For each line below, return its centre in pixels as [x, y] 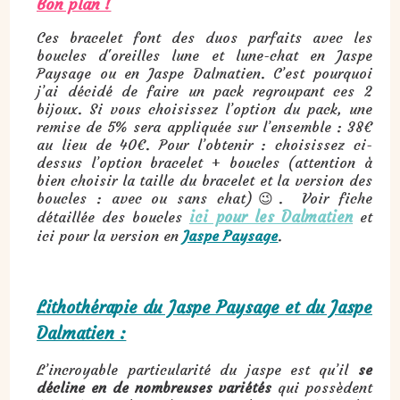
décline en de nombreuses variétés [154, 387]
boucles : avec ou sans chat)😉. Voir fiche [204, 198]
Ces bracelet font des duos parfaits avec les [204, 37]
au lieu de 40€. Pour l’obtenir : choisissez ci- [204, 144]
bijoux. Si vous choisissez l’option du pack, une [204, 108]
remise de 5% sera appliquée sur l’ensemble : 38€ [204, 126]
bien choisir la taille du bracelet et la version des [204, 180]
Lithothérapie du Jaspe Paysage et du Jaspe [204, 307]
